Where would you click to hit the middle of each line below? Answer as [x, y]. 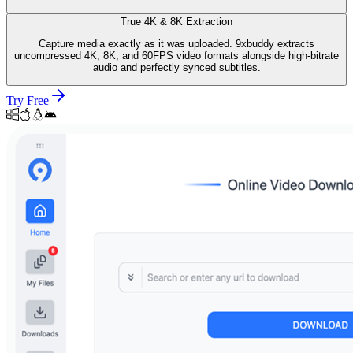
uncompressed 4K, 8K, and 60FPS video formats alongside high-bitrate [176, 56]
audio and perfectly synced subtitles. [176, 68]
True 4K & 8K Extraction [176, 21]
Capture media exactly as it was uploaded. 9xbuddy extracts [176, 44]
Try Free [28, 101]
